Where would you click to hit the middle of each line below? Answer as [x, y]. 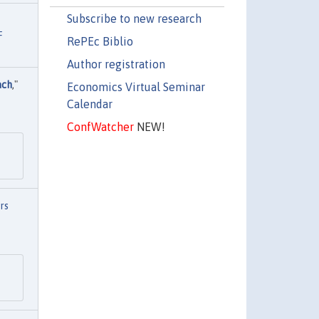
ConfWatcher [100, 126]
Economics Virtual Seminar [136, 87]
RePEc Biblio [100, 41]
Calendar [89, 104]
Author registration [116, 64]
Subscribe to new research [134, 18]
